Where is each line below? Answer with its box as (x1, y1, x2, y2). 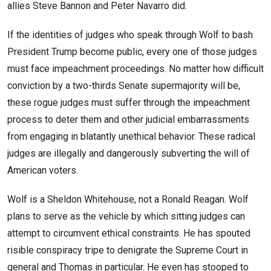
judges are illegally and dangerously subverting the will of (7, 148, 250, 160)
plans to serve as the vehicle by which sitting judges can (7, 211, 245, 223)
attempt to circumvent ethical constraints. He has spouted (7, 227, 250, 240)
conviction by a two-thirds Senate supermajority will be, (7, 80, 240, 92)
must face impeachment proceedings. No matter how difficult (7, 63, 264, 75)
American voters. (7, 165, 78, 177)
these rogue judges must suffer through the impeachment (7, 97, 250, 109)
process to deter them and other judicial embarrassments (7, 114, 249, 126)
